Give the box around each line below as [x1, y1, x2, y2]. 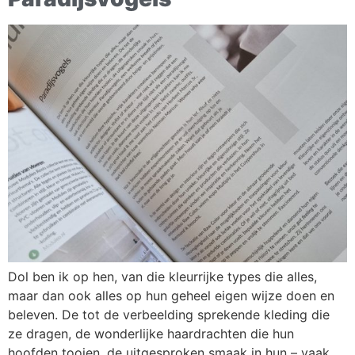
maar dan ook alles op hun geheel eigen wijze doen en [8, 288, 334, 304]
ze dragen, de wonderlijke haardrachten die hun [8, 326, 294, 342]
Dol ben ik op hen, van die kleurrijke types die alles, [8, 269, 317, 285]
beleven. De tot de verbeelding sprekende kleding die [8, 307, 330, 323]
